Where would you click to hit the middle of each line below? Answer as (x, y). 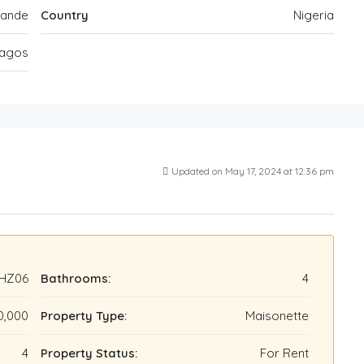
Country (65, 15)
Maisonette (277, 316)
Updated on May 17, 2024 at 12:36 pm (253, 171)
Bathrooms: (76, 278)
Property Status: (89, 353)
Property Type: (84, 316)
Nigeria (314, 15)
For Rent (284, 353)
